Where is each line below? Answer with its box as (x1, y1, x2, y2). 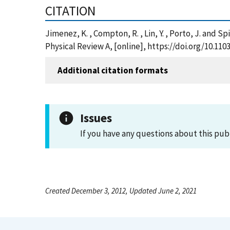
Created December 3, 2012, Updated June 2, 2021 (45, 186, 197, 196)
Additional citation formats (57, 64, 168, 76)
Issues (80, 110, 112, 125)
